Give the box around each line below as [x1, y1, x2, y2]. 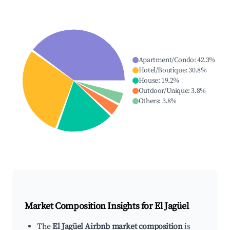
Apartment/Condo [138, 55, 194, 65]
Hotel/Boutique [138, 66, 186, 75]
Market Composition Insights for [25, 200, 155, 213]
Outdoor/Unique [138, 86, 188, 96]
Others [138, 97, 159, 106]
